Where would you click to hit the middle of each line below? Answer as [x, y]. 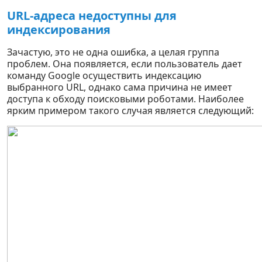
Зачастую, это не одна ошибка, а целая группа [113, 52]
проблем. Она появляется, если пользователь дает [125, 64]
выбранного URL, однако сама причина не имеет [120, 87]
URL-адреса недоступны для [92, 15]
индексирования [59, 30]
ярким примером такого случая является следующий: [130, 111]
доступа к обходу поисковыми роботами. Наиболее [125, 99]
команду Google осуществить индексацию [104, 75]
